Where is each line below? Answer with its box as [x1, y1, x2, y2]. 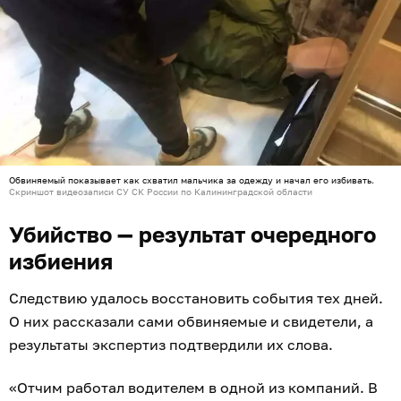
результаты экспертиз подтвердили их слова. [9, 336, 337, 354]
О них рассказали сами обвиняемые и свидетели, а [9, 312, 373, 331]
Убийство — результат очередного [9, 221, 376, 248]
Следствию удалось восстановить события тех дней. [9, 289, 383, 308]
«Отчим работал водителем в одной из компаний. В [9, 379, 378, 397]
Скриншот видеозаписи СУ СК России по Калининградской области [9, 186, 312, 198]
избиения [9, 248, 113, 275]
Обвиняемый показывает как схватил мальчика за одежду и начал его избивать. [9, 175, 374, 186]
